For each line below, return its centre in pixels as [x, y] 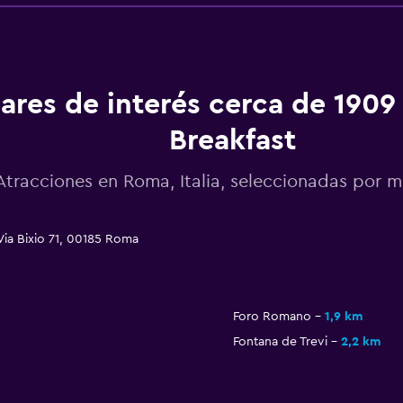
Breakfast [233, 141]
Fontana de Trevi [280, 342]
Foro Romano [272, 317]
